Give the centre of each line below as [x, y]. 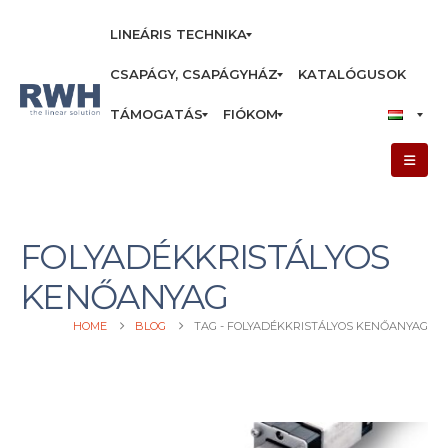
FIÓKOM [250, 114]
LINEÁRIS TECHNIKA [178, 34]
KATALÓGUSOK [352, 74]
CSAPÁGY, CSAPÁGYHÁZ [194, 74]
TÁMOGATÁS [156, 114]
